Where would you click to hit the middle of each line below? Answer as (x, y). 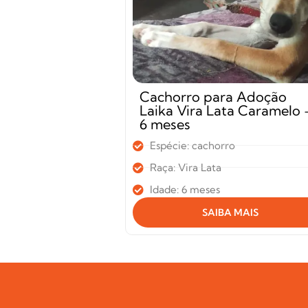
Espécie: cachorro (192, 145)
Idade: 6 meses (185, 189)
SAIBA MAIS (231, 212)
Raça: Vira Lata (186, 167)
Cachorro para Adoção (213, 96)
